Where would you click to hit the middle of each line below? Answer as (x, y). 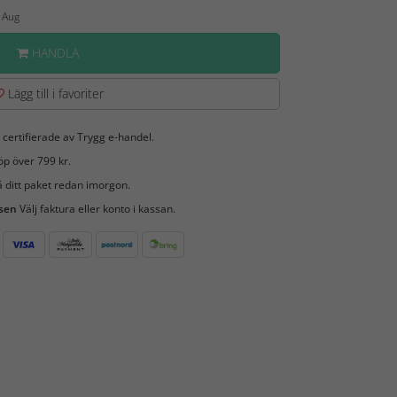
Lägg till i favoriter (54, 93)
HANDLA (53, 52)
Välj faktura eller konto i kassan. (96, 208)
